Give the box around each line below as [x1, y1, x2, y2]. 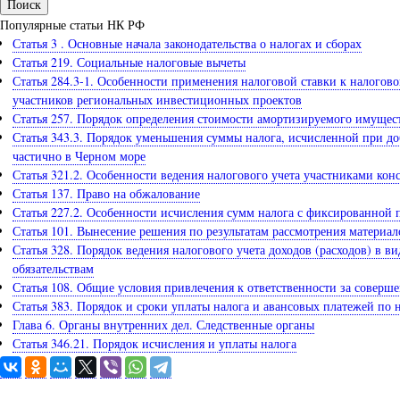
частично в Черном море [12, 147, 146, 165]
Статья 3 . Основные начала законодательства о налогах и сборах [12, 35, 362, 53]
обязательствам [12, 260, 94, 278]
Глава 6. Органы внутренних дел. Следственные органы [12, 316, 314, 334]
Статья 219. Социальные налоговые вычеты [12, 54, 246, 71]
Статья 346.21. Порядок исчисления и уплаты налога [12, 335, 296, 353]
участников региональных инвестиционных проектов [12, 91, 302, 109]
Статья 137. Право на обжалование [12, 185, 200, 203]
